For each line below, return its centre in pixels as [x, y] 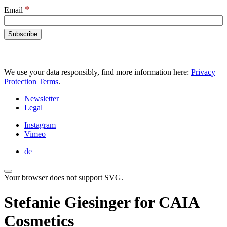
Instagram [40, 125]
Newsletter [42, 99]
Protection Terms [31, 81]
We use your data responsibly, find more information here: [98, 72]
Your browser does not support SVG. [64, 178]
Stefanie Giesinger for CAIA [101, 202]
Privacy [203, 72]
